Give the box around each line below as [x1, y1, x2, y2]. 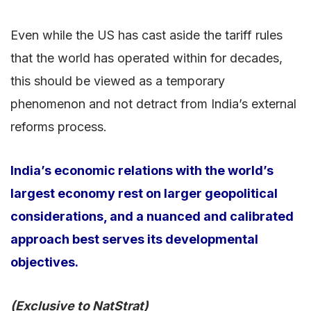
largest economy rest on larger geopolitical [10, 185, 278, 201]
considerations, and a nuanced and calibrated [10, 208, 294, 224]
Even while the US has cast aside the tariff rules [10, 27, 283, 42]
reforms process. [10, 119, 107, 134]
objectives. [10, 254, 78, 269]
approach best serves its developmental [10, 231, 258, 246]
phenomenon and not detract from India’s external [10, 96, 296, 111]
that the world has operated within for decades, [10, 50, 283, 65]
